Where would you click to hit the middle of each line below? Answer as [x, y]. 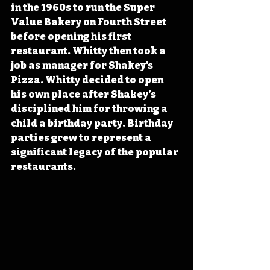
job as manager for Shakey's [83, 65]
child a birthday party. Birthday [93, 123]
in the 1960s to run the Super [84, 7]
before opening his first [72, 36]
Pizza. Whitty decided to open [88, 80]
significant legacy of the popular [96, 152]
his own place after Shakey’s [84, 94]
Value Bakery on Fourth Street [89, 22]
